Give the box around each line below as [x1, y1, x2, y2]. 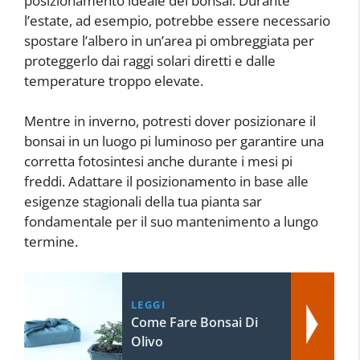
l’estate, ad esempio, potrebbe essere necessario [24, 10, 330, 30]
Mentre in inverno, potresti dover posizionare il [24, 112, 316, 130]
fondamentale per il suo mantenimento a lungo [24, 212, 318, 231]
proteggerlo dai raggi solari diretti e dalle [24, 51, 276, 70]
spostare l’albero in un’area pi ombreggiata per [24, 31, 314, 50]
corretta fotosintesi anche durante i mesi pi [24, 152, 292, 170]
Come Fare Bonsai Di [130, 313, 258, 331]
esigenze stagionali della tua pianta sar [24, 192, 262, 211]
